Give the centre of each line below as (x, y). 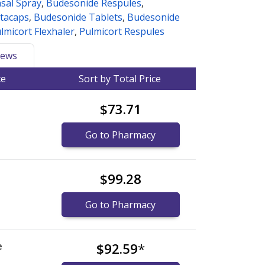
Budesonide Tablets (78, 17)
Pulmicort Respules (122, 32)
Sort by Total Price (120, 79)
